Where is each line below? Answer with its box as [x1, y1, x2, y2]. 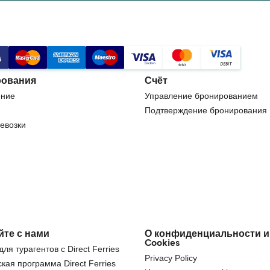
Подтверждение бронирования [145, 105, 267, 116]
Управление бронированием [145, 91, 258, 101]
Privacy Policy [145, 253, 197, 263]
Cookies [145, 239, 180, 248]
